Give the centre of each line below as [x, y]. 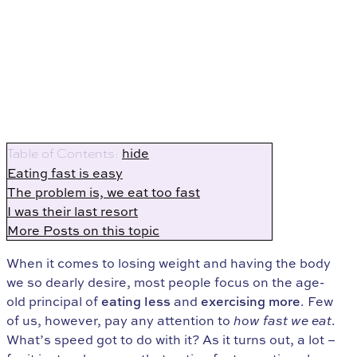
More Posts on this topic [83, 231]
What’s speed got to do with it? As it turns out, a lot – [171, 340]
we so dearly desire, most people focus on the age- [165, 282]
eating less [136, 302]
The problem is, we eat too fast [104, 192]
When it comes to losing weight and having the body [169, 263]
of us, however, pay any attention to [120, 321]
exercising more [251, 302]
